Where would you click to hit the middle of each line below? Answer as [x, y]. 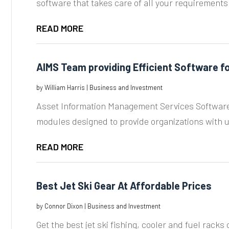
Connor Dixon [63, 206]
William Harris [64, 87]
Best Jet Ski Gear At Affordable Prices [124, 185]
